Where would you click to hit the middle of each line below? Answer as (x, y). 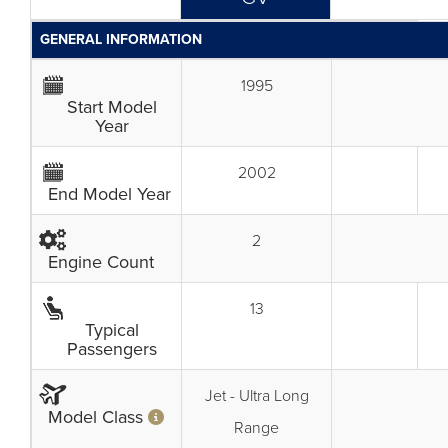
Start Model (111, 107)
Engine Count (101, 262)
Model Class (98, 417)
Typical (111, 330)
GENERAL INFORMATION (121, 39)
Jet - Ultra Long (256, 396)
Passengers (111, 349)
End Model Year (109, 194)
